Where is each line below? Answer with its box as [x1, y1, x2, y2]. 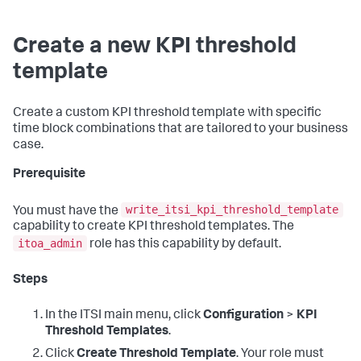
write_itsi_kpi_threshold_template [126, 203, 338, 217]
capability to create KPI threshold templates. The [13, 221, 294, 234]
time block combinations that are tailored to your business [13, 122, 348, 136]
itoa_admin [18, 236, 82, 250]
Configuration [203, 309, 284, 322]
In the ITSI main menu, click [45, 309, 203, 322]
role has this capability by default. [87, 238, 281, 251]
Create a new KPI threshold [13, 35, 297, 59]
